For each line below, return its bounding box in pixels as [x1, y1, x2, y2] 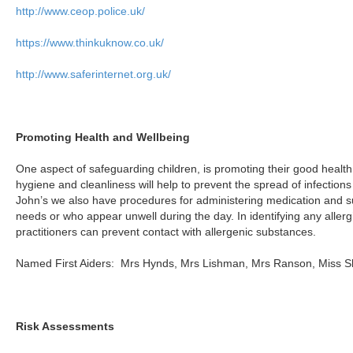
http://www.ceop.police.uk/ [16, 5, 146, 17]
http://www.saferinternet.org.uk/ [16, 68, 172, 80]
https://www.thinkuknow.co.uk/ [16, 36, 165, 49]
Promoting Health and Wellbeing [16, 131, 191, 143]
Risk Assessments [16, 320, 115, 333]
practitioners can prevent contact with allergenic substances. [16, 225, 317, 238]
